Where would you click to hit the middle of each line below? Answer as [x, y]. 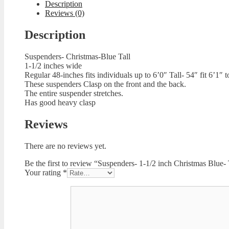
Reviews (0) [65, 13]
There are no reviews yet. [65, 146]
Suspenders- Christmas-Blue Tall [77, 56]
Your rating [44, 172]
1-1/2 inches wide [53, 65]
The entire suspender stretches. [74, 93]
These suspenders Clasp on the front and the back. [105, 84]
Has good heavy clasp [60, 102]
